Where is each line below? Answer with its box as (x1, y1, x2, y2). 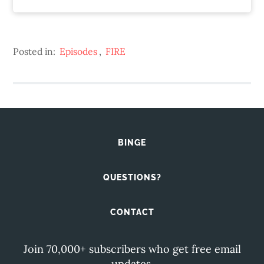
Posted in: (13, 45, 58, 58)
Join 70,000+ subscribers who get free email (23, 242, 241, 256)
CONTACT (110, 207, 154, 217)
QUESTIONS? (103, 173, 161, 183)
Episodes (60, 45, 98, 58)
